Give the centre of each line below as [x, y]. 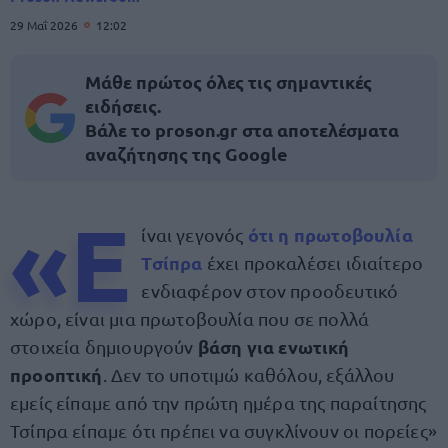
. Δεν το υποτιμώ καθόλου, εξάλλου [248, 374]
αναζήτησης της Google [186, 153]
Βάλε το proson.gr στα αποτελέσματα [242, 129]
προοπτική [56, 374]
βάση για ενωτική [273, 346]
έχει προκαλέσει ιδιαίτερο [313, 262]
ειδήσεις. [123, 105]
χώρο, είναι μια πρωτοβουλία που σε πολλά [190, 318]
